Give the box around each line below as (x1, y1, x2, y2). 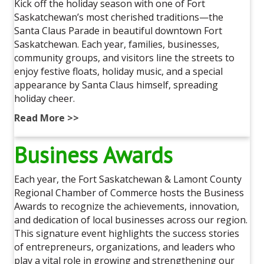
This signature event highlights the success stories (14, 226, 239, 240)
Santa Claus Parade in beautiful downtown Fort (14, 24, 222, 37)
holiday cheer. (14, 91, 75, 105)
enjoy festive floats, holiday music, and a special (14, 64, 223, 78)
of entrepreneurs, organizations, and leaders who (14, 240, 235, 253)
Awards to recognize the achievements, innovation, (14, 199, 239, 213)
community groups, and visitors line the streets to (14, 51, 235, 64)
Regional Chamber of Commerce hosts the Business (14, 186, 244, 199)
